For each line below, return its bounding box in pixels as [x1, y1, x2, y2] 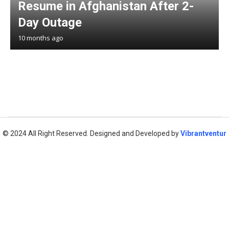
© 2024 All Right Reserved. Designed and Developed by [3, 129, 180, 138]
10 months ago [18, 33, 63, 42]
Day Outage [18, 15, 82, 30]
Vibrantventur [180, 129, 226, 138]
